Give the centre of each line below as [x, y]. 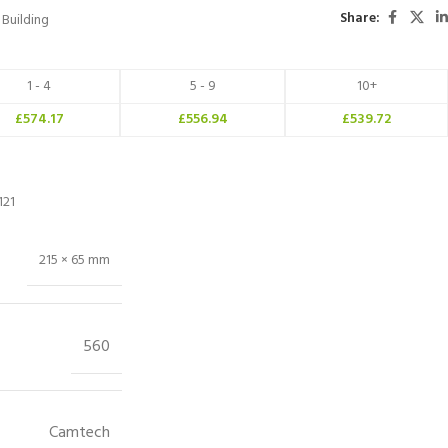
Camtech [79, 432]
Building [25, 21]
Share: [360, 18]
